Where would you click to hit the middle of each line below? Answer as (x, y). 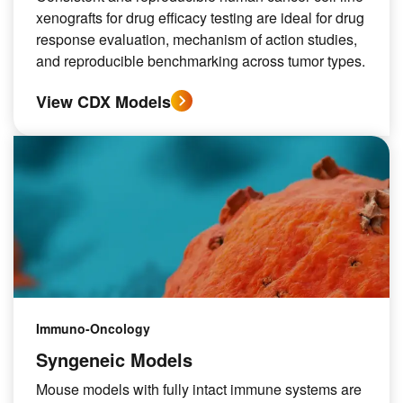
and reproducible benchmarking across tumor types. (201, 61)
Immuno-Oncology (93, 328)
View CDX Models (103, 102)
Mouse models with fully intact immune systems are (199, 389)
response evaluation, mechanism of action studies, (197, 39)
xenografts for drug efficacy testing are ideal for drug (200, 18)
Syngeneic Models (114, 359)
